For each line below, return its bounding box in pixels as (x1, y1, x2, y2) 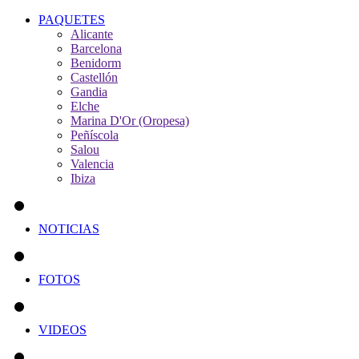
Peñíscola (71, 128, 119, 142)
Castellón (71, 71, 118, 84)
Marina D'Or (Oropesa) (71, 114, 189, 127)
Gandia (71, 85, 107, 99)
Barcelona (71, 42, 122, 55)
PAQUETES (38, 13, 105, 26)
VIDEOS (38, 323, 87, 337)
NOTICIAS (38, 222, 99, 236)
